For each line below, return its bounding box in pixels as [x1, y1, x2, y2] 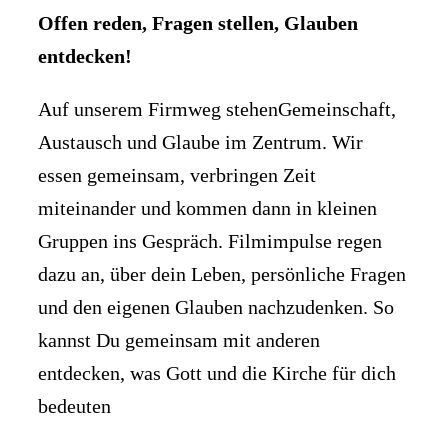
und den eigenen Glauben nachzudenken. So [38, 296, 394, 319]
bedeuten [38, 395, 111, 418]
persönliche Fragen [251, 263, 406, 286]
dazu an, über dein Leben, [38, 263, 246, 286]
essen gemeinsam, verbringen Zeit [38, 164, 316, 187]
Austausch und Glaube [38, 131, 220, 154]
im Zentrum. [220, 131, 327, 154]
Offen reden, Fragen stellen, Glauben [38, 12, 358, 35]
